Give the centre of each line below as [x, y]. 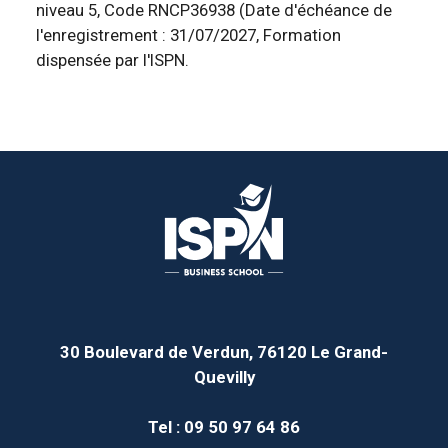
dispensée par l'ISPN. [112, 60]
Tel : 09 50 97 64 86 [224, 427]
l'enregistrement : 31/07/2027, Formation [188, 35]
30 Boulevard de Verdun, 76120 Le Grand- [224, 352]
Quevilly [224, 377]
